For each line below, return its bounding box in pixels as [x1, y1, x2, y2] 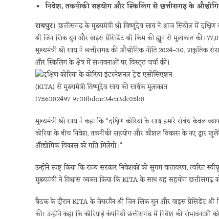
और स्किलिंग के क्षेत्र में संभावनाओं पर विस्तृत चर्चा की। [35, 57, 170, 69]
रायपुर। [35, 20, 56, 33]
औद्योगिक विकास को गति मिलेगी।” [35, 140, 122, 153]
